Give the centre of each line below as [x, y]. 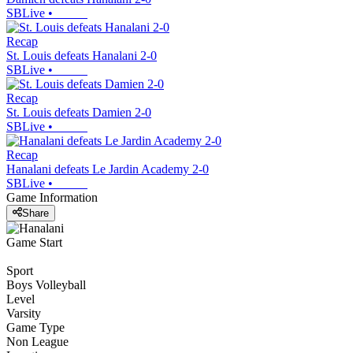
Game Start [34, 243]
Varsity [24, 314]
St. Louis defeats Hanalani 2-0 [82, 55]
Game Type [35, 328]
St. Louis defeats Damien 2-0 [79, 112]
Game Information [52, 197]
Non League [37, 342]
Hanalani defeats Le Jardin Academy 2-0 [108, 169]
